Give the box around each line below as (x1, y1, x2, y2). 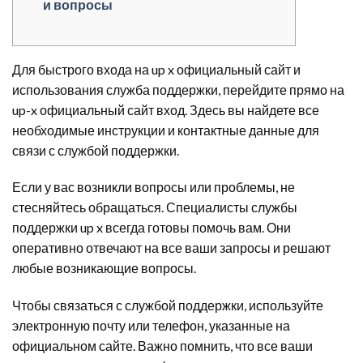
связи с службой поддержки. (12, 142, 179, 158)
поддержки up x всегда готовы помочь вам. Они (12, 220, 291, 236)
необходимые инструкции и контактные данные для (12, 122, 319, 138)
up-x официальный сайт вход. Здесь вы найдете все (12, 101, 319, 117)
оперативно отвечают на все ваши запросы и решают (12, 240, 331, 256)
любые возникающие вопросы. (12, 260, 196, 276)
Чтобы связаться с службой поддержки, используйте (12, 297, 323, 314)
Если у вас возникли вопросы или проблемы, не (12, 179, 295, 195)
